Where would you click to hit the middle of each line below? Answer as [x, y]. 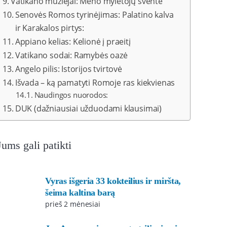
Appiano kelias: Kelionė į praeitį [73, 42]
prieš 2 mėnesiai [73, 204]
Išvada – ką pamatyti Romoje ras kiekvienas [95, 83]
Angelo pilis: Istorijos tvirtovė [68, 69]
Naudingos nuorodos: [71, 95]
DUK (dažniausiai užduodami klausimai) [88, 108]
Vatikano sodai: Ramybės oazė [71, 55]
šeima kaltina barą [80, 192]
